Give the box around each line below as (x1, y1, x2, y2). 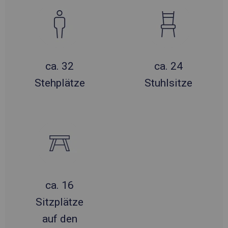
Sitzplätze (36, 195, 83, 208)
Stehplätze (34, 76, 85, 89)
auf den (42, 212, 77, 225)
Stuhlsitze (145, 76, 192, 89)
